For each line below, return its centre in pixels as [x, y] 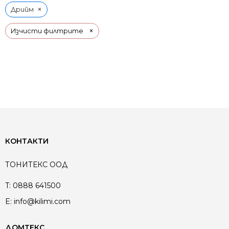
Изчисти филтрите [47, 31]
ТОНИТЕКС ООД [36, 165]
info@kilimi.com [42, 201]
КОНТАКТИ [27, 141]
